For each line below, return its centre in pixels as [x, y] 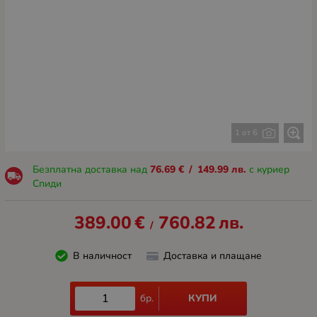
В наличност [102, 255]
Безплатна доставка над [91, 170]
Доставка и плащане [213, 255]
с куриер [267, 170]
